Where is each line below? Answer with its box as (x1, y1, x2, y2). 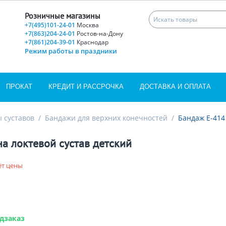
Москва (76, 21, 99, 29)
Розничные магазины (24, 11, 100, 21)
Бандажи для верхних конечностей (45, 113, 167, 123)
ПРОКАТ (6, 83, 32, 90)
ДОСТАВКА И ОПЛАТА (140, 83, 211, 90)
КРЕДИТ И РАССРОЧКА (48, 83, 124, 90)
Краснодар (76, 38, 108, 46)
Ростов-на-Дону (76, 29, 123, 38)
